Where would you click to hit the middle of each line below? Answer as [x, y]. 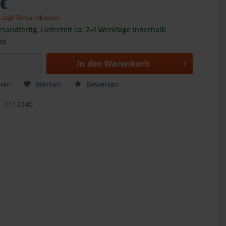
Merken [49, 84]
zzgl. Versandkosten [31, 17]
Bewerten [102, 84]
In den [90, 64]
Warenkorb [127, 64]
